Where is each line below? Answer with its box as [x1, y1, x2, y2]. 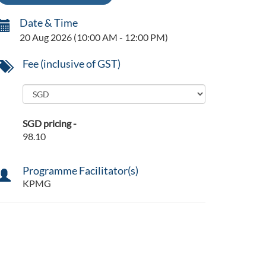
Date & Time [20, 16, 78, 30]
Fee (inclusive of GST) [22, 57, 121, 71]
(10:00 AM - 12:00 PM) [72, 31, 168, 43]
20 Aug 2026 [20, 31, 72, 43]
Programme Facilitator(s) [22, 164, 138, 178]
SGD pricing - [22, 118, 77, 129]
